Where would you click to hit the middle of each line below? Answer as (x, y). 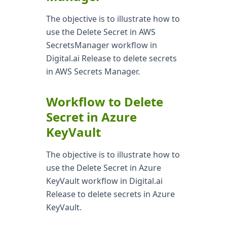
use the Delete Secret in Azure (103, 168)
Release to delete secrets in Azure (110, 194)
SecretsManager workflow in (101, 45)
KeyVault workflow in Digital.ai (104, 181)
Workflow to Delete (104, 102)
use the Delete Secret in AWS (101, 32)
